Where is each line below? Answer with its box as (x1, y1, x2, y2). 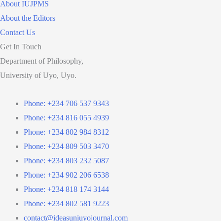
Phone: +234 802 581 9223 (24, 199, 109, 208)
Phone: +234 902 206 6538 (24, 170, 109, 179)
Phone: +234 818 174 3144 (24, 184, 109, 193)
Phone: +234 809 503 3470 (24, 142, 109, 150)
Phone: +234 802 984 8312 (24, 127, 109, 136)
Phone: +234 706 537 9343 (24, 99, 109, 108)
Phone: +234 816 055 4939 (24, 113, 109, 122)
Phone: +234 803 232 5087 (24, 156, 109, 165)
